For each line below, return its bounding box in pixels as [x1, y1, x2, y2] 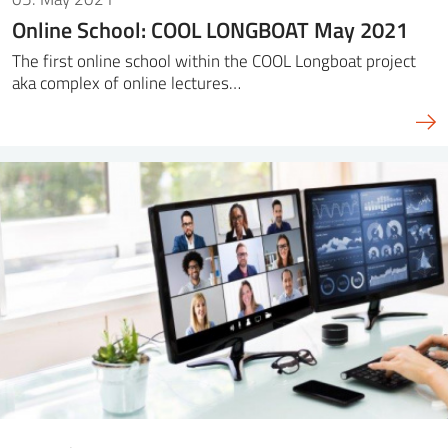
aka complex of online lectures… [12, 71, 241, 95]
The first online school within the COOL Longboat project [12, 49, 416, 73]
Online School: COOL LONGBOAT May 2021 [12, 13, 408, 45]
